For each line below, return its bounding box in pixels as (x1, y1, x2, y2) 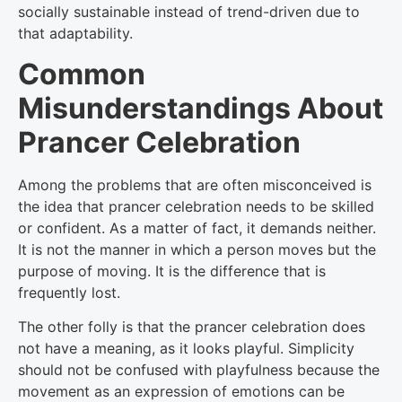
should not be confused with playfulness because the (18, 361, 380, 380)
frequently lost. (18, 283, 120, 301)
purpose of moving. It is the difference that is (18, 261, 326, 280)
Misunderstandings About (18, 90, 383, 126)
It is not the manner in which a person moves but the (18, 240, 376, 258)
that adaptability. (18, 24, 133, 43)
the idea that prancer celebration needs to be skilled (18, 197, 374, 215)
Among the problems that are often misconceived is (18, 175, 371, 194)
